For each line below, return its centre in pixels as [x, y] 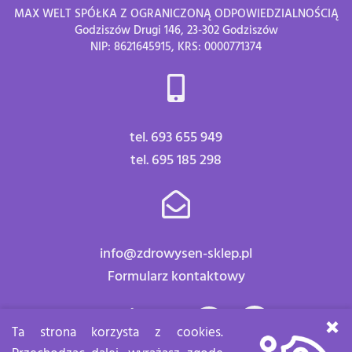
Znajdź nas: [125, 321]
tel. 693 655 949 [176, 138]
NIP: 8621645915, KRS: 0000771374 [176, 48]
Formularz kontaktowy [176, 277]
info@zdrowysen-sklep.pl [176, 255]
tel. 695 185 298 [176, 161]
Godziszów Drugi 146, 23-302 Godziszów [176, 31]
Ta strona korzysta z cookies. [117, 333]
